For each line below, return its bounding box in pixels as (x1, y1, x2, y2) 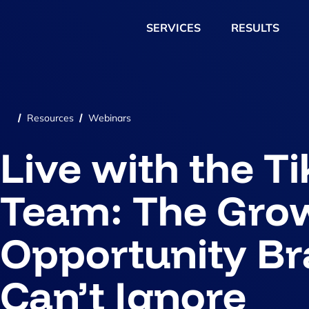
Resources (27, 112, 74, 124)
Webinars (88, 112, 131, 124)
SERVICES (146, 21, 201, 34)
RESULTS (230, 21, 279, 34)
